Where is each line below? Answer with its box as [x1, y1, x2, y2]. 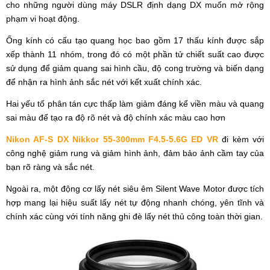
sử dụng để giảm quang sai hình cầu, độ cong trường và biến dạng [6, 63, 264, 74]
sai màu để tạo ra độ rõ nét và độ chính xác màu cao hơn [6, 113, 225, 123]
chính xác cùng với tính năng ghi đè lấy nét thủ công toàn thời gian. [6, 212, 263, 222]
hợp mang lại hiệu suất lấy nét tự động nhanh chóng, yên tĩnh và [6, 198, 264, 208]
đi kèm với [218, 134, 265, 145]
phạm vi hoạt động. [6, 14, 80, 24]
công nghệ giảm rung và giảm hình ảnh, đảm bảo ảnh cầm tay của [6, 148, 264, 159]
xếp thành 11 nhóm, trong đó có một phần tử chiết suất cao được [6, 49, 264, 60]
